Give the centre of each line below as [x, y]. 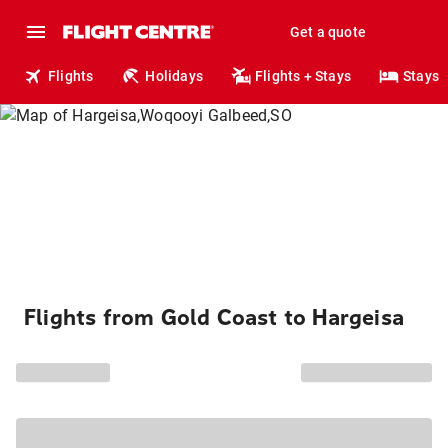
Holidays [174, 76]
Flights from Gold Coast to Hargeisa [214, 318]
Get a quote [327, 32]
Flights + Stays [303, 76]
